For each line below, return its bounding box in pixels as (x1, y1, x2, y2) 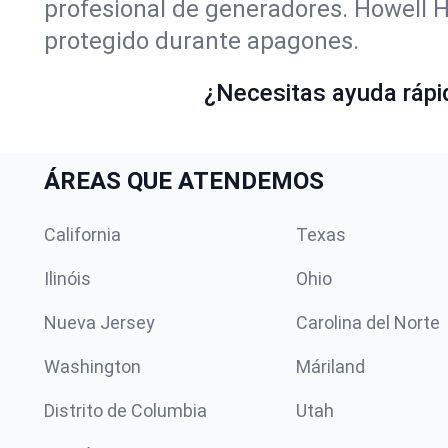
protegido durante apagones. (44, 27, 359, 55)
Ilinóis (44, 268, 91, 289)
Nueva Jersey (44, 312, 155, 333)
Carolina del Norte (296, 312, 440, 333)
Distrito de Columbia (44, 400, 207, 421)
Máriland (296, 356, 365, 377)
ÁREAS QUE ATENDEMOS (44, 167, 324, 195)
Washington (44, 356, 141, 377)
